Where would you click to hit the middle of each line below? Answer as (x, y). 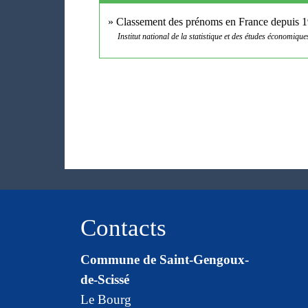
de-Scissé (105, 280)
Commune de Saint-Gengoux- (165, 260)
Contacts (123, 228)
